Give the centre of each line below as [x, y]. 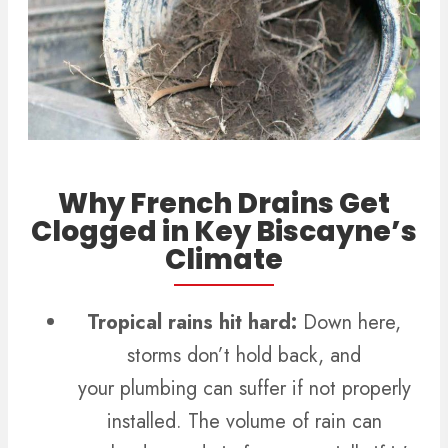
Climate [224, 260]
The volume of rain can [281, 422]
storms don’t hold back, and [244, 356]
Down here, [352, 323]
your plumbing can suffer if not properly [244, 389]
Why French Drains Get [224, 204]
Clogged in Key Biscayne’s [224, 232]
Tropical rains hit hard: [195, 323]
